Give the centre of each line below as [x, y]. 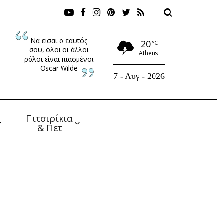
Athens [148, 53]
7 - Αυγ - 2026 [139, 76]
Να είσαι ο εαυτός [59, 40]
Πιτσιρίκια [50, 118]
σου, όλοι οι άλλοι [59, 49]
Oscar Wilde [59, 68]
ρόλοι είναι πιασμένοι [59, 59]
